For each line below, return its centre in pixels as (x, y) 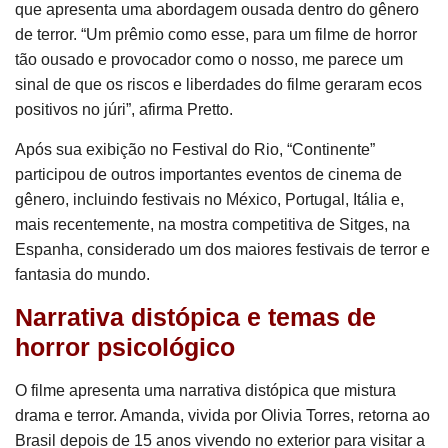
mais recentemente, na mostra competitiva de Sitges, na (212, 224)
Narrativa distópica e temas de (195, 316)
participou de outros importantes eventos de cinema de (208, 174)
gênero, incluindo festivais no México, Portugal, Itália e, (209, 199)
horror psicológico (125, 346)
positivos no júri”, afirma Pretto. (124, 109)
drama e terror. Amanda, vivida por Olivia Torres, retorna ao (222, 415)
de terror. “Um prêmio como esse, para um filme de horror (216, 34)
